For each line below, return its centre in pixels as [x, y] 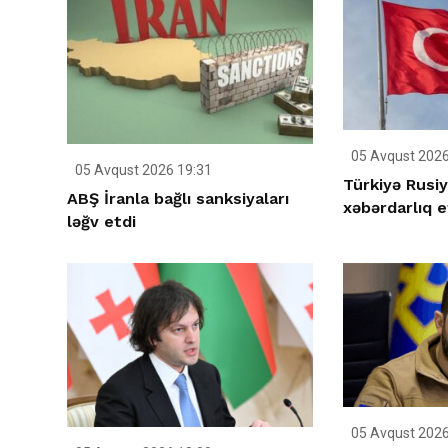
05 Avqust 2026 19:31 [142, 169]
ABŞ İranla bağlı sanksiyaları [178, 198]
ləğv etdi [101, 221]
